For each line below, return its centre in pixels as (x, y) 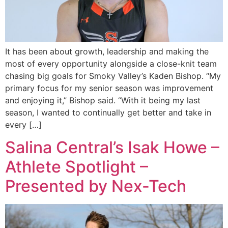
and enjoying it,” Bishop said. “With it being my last (103, 101)
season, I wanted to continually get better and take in (108, 113)
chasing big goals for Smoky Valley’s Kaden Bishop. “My (113, 76)
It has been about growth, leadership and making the (107, 52)
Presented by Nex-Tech (96, 186)
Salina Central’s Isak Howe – (112, 148)
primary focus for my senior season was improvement (109, 88)
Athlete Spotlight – (77, 167)
